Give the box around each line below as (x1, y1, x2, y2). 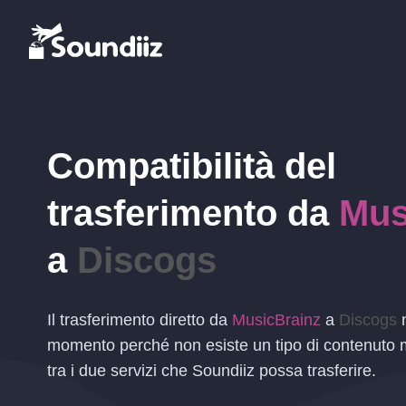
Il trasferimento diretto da (47, 311, 232, 329)
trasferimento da (47, 193, 339, 233)
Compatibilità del (47, 146, 336, 186)
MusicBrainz (232, 311, 321, 329)
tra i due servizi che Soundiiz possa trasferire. (47, 362, 376, 380)
